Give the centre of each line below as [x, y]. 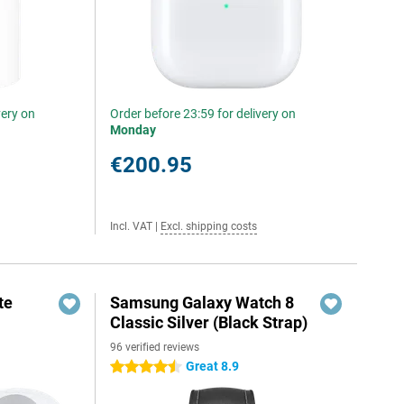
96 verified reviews [155, 347]
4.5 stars [135, 367]
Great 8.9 [213, 366]
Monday [133, 130]
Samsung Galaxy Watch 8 [202, 303]
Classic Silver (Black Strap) [209, 322]
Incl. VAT [132, 226]
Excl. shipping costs [209, 226]
